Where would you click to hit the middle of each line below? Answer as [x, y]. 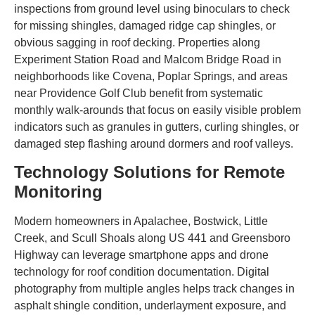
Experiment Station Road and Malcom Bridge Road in [148, 59]
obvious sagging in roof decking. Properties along [137, 42]
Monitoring [58, 192]
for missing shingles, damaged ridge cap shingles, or [145, 25]
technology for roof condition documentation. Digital [142, 272]
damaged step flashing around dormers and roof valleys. [154, 143]
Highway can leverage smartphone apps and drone [141, 255]
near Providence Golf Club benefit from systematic [139, 93]
